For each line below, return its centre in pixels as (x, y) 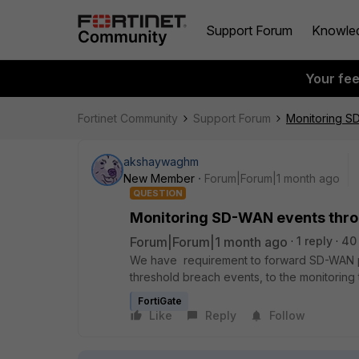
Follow (287, 315)
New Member (159, 178)
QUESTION (158, 193)
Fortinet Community (128, 118)
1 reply (315, 241)
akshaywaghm (161, 161)
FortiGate (160, 301)
